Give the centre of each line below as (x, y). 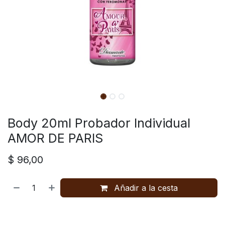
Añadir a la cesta (145, 188)
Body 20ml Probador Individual (99, 123)
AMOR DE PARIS (55, 138)
